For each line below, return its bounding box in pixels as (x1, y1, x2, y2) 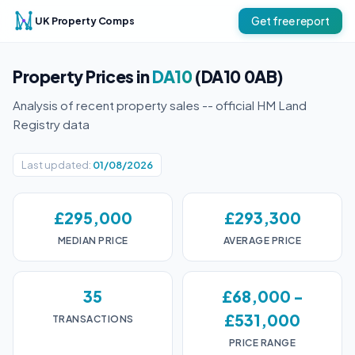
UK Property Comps (35, 13, 135, 27)
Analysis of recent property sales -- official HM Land (13, 97, 307, 113)
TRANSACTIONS (52, 313, 134, 325)
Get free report (251, 13, 330, 28)
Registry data (13, 116, 90, 132)
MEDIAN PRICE (57, 235, 128, 246)
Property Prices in (13, 66, 153, 87)
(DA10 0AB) (192, 66, 284, 87)
